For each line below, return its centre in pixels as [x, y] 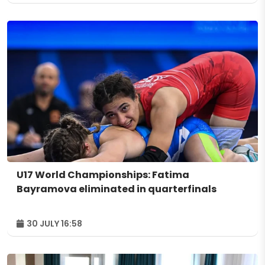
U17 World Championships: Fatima [103, 174]
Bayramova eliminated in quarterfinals [117, 189]
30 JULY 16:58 [54, 223]
